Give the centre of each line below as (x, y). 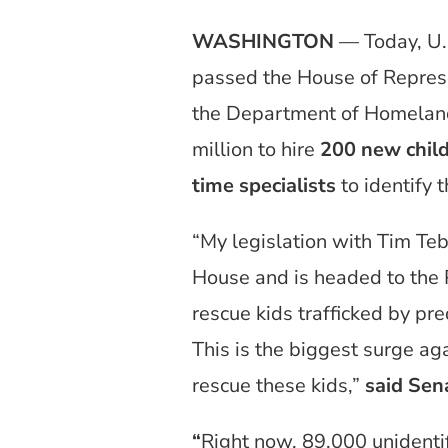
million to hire (256, 149)
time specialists (264, 185)
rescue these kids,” (278, 385)
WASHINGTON (263, 41)
